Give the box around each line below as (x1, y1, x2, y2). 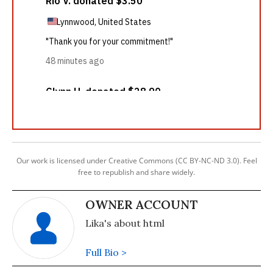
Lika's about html (85, 217, 165, 229)
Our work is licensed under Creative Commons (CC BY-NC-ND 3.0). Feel (16, 155, 257, 166)
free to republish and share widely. (78, 167, 195, 177)
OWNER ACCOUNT (85, 197, 198, 212)
